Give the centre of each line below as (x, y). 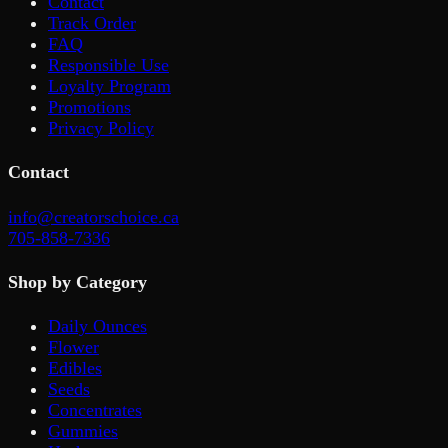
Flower (73, 347)
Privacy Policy (101, 127)
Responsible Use (108, 64)
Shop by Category (77, 281)
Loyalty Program (109, 85)
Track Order (92, 22)
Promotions (89, 106)
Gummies (83, 431)
